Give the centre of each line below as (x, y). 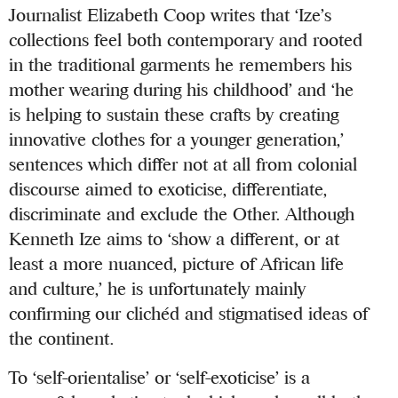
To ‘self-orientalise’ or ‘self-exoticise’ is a (160, 378)
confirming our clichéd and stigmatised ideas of (189, 314)
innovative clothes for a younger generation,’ (177, 139)
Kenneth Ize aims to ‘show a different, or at (175, 239)
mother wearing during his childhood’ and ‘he (182, 90)
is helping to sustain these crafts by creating (174, 115)
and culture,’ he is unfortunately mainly (158, 289)
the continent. (62, 338)
